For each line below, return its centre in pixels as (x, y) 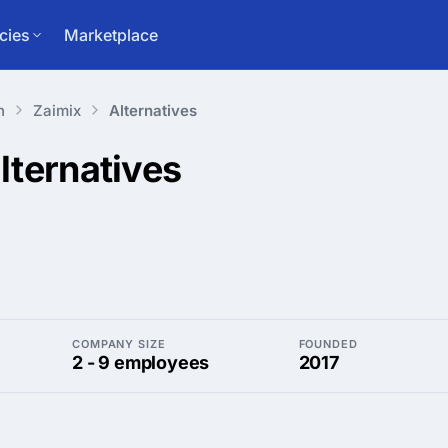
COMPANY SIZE (119, 344)
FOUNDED (328, 344)
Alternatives (153, 110)
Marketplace (111, 34)
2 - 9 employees (141, 362)
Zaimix (57, 110)
